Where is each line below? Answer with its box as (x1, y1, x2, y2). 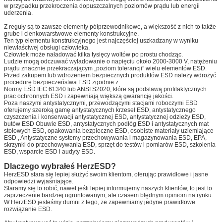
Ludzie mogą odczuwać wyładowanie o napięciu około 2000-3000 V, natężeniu (4, 58, 217, 65)
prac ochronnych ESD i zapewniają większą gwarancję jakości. (4, 93, 173, 100)
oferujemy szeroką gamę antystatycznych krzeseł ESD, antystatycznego (4, 107, 196, 114)
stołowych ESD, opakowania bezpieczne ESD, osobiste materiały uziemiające (4, 127, 214, 135)
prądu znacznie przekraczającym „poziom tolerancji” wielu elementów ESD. (4, 65, 207, 72)
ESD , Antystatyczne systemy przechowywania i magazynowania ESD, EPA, (4, 134, 207, 142)
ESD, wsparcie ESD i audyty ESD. (4, 148, 95, 156)
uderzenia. (4, 9, 33, 17)
